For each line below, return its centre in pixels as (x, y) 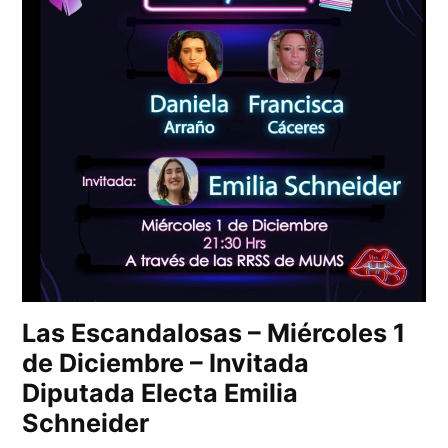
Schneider (86, 422)
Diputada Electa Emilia (160, 392)
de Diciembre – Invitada (166, 362)
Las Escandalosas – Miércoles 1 (214, 332)
